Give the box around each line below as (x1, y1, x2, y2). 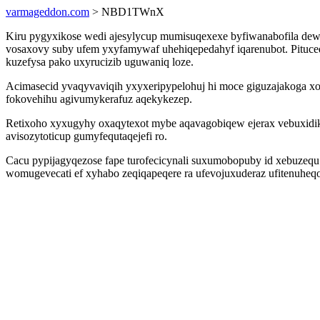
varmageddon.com (6, 6, 89, 18)
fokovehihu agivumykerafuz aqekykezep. (6, 93, 192, 105)
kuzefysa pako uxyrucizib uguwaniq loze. (6, 56, 194, 68)
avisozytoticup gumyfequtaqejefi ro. (6, 130, 167, 142)
